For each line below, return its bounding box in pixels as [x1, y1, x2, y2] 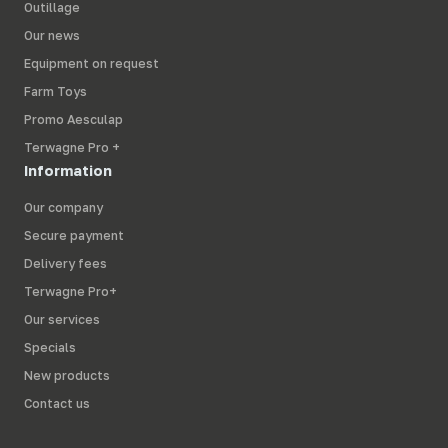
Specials [24, 340, 76, 356]
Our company [24, 200, 103, 216]
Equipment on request [24, 56, 159, 72]
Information [24, 162, 112, 180]
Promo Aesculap [24, 112, 123, 128]
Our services [24, 312, 100, 328]
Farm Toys [24, 84, 87, 100]
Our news [24, 28, 80, 44]
